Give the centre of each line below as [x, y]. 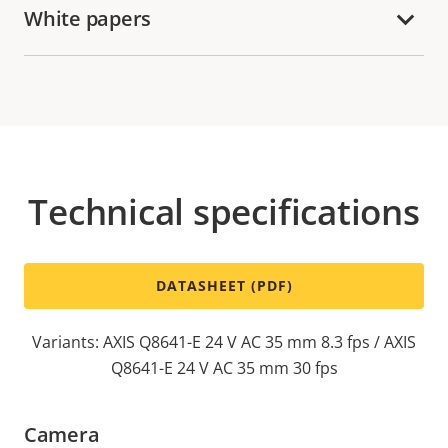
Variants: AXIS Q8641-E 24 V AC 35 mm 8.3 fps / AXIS [224, 341]
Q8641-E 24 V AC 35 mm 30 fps [224, 367]
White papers [87, 19]
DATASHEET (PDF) [224, 285]
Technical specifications [224, 211]
